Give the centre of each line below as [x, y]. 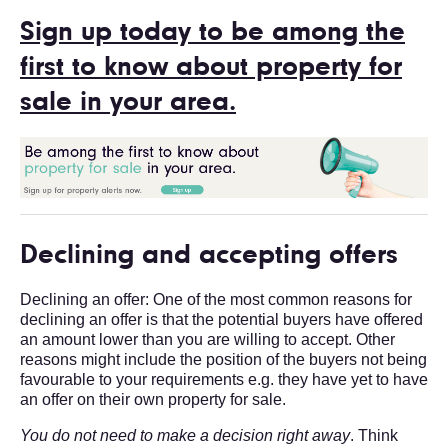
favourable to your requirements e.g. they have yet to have [224, 379]
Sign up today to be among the [212, 33]
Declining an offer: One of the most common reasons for [216, 299]
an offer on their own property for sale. [153, 399]
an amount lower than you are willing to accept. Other [207, 339]
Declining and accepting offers [209, 255]
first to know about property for [211, 68]
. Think [374, 435]
